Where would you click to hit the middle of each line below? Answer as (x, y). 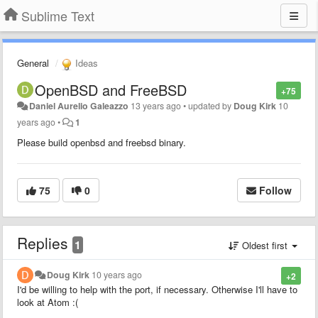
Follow (275, 190)
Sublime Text (58, 16)
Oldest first (265, 245)
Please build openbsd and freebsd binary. (102, 142)
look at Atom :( (48, 302)
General (33, 63)
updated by (211, 105)
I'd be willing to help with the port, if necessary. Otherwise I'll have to (157, 289)
